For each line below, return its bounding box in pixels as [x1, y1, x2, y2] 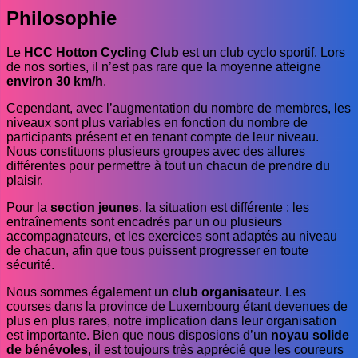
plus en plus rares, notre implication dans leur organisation [6, 313, 336, 328]
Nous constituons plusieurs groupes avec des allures [6, 144, 305, 158]
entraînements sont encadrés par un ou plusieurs [6, 214, 282, 229]
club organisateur [172, 284, 279, 299]
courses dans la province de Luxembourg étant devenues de [6, 299, 348, 313]
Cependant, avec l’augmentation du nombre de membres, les [6, 101, 351, 115]
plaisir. [6, 173, 43, 187]
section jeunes [50, 200, 139, 214]
